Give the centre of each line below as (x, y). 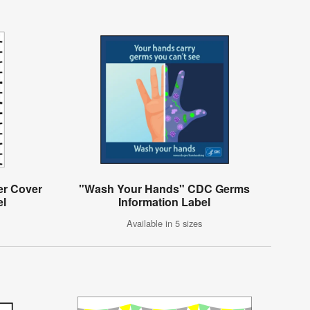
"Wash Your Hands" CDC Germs (165, 189)
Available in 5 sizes (165, 224)
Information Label (165, 202)
